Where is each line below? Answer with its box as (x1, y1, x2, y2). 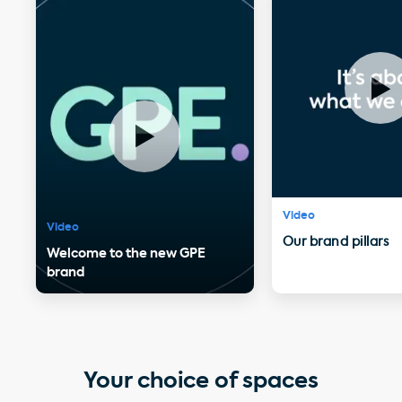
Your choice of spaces (83, 370, 319, 392)
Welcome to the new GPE (47, 247, 205, 260)
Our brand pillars (282, 235, 389, 249)
